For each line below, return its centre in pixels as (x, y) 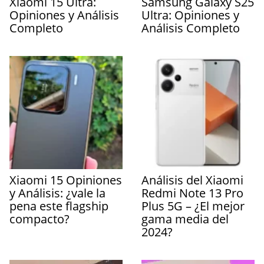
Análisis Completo (191, 28)
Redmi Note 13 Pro (192, 193)
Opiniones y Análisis (64, 15)
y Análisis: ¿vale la (57, 193)
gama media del (185, 219)
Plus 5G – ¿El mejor (193, 206)
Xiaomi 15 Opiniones (66, 180)
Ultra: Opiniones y (190, 15)
